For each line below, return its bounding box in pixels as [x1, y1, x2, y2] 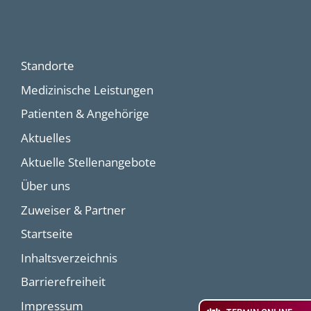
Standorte [21, 58, 74, 74]
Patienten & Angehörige [21, 106, 149, 122]
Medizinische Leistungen [21, 81, 153, 98]
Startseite [21, 226, 73, 242]
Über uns [21, 178, 70, 194]
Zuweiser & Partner [21, 201, 126, 218]
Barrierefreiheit [21, 274, 106, 290]
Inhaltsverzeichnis [21, 249, 117, 266]
